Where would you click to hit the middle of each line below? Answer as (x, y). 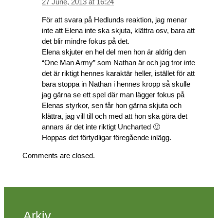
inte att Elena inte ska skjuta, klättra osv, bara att (118, 30)
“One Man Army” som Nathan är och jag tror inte (118, 62)
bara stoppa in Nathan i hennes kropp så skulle (116, 84)
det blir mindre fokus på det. (86, 41)
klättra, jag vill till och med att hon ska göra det (115, 116)
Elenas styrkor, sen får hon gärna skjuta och (112, 105)
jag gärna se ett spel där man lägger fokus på (113, 94)
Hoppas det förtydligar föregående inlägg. (107, 137)
